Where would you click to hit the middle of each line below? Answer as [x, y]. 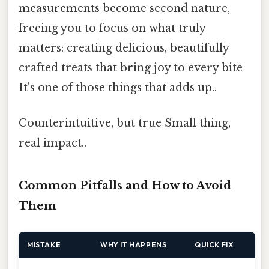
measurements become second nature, [124, 8]
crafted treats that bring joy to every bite [131, 68]
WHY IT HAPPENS [134, 245]
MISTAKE [44, 245]
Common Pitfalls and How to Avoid [125, 186]
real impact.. [53, 143]
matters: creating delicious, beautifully [124, 48]
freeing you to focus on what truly [112, 28]
